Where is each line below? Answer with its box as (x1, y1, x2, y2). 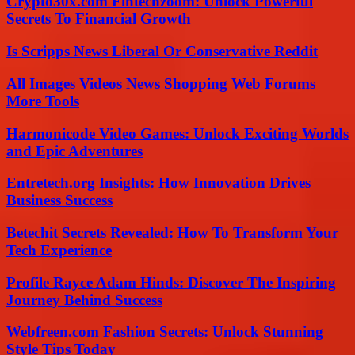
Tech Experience (6, 241, 112, 258)
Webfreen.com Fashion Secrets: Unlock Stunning (6, 323, 323, 341)
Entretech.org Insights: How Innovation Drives (6, 174, 311, 192)
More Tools (6, 92, 79, 109)
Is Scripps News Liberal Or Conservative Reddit (6, 43, 318, 60)
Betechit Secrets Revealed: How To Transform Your (6, 223, 338, 241)
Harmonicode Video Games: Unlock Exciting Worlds (6, 124, 349, 142)
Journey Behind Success (6, 291, 162, 308)
